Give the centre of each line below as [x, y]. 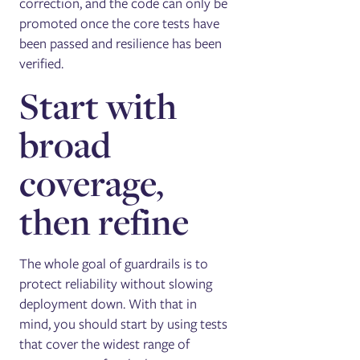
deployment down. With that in [108, 303]
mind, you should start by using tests [124, 323]
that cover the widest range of [105, 344]
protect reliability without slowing [116, 283]
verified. [42, 63]
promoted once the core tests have [120, 23]
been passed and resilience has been [121, 43]
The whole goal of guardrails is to [114, 263]
